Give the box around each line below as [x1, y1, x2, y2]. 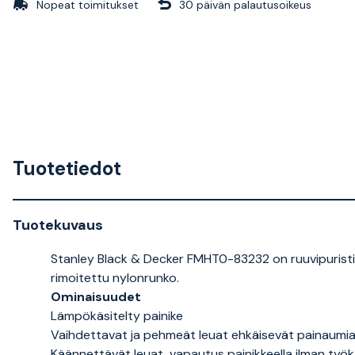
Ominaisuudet [51, 288, 141, 305]
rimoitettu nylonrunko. [51, 269, 179, 286]
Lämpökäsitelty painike [51, 307, 183, 324]
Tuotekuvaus [13, 216, 103, 235]
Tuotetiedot [13, 156, 121, 181]
